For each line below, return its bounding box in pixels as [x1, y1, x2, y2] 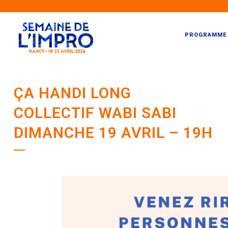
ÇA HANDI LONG [13, 84, 131, 102]
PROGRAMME [185, 32, 226, 38]
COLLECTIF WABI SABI [13, 104, 177, 122]
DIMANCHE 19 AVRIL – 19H [13, 124, 213, 141]
